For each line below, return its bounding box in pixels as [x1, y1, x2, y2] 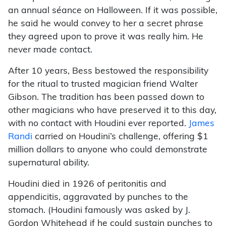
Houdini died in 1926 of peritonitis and [8, 180, 166, 189]
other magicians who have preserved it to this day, [8, 106, 216, 116]
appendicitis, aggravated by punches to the [8, 193, 188, 202]
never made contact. [8, 46, 92, 55]
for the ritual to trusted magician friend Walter [8, 80, 198, 89]
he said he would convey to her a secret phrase [8, 20, 203, 29]
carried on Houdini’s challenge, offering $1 [32, 133, 208, 142]
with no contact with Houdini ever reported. [8, 120, 189, 129]
